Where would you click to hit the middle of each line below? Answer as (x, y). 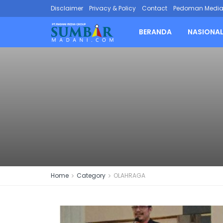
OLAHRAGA (129, 175)
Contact (155, 8)
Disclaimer (67, 8)
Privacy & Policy (112, 8)
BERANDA (155, 32)
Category (91, 175)
